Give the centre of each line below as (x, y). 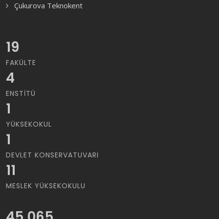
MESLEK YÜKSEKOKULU (46, 186)
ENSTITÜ (21, 93)
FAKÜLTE (21, 63)
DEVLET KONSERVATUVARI (52, 155)
